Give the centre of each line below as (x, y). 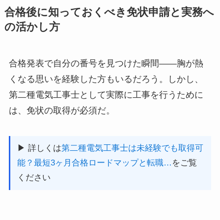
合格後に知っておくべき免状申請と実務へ (109, 13)
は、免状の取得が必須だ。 (62, 111)
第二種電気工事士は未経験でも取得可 (132, 148)
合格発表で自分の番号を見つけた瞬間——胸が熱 (106, 64)
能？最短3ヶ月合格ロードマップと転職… (94, 163)
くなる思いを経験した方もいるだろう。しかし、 (106, 79)
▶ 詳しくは (39, 148)
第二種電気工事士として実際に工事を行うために (106, 95)
